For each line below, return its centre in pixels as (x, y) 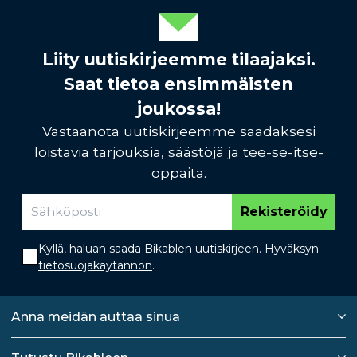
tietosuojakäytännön (95, 265)
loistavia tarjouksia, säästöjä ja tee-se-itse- (178, 151)
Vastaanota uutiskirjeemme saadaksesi (178, 131)
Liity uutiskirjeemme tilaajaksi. (178, 59)
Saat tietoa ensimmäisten (178, 84)
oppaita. (178, 172)
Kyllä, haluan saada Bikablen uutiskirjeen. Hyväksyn (178, 248)
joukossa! (178, 108)
